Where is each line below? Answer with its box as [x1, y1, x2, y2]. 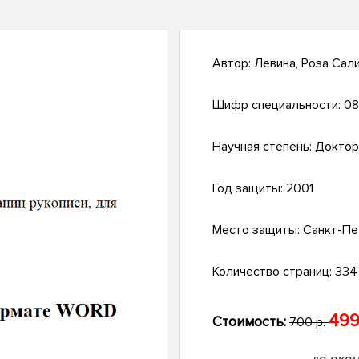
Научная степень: [212, 139, 315, 155]
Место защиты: [212, 222, 303, 239]
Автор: [212, 55, 254, 72]
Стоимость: [212, 313, 286, 331]
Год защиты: [212, 180, 286, 197]
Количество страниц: [212, 264, 335, 280]
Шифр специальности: [212, 97, 344, 114]
